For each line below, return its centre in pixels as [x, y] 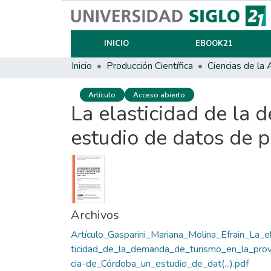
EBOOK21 [214, 44]
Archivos [95, 215]
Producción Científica [150, 66]
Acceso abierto [159, 95]
